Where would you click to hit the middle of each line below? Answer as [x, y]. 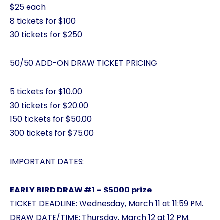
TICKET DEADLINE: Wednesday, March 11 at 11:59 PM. [107, 204]
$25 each [28, 7]
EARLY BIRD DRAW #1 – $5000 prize [81, 190]
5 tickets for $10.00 [46, 92]
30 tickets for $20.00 [49, 105]
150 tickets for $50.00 [51, 119]
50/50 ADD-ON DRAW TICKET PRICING [83, 63]
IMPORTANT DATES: [47, 161]
